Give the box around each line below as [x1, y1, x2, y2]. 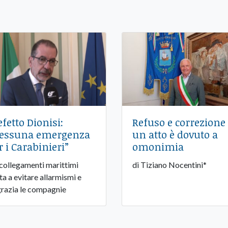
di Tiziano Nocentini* [132, 160, 207, 170]
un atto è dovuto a [132, 127, 218, 142]
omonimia [132, 139, 184, 154]
